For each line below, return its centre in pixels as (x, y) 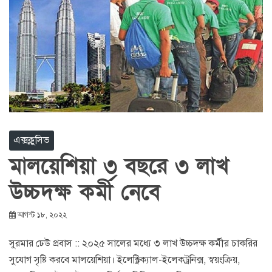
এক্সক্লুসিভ (32, 140)
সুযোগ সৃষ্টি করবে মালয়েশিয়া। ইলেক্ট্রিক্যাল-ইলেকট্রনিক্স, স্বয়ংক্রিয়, (124, 260)
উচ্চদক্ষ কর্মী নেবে (85, 192)
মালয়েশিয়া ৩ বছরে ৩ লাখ (119, 166)
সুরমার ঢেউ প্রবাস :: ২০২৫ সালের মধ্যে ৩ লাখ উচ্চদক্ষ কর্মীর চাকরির (133, 243)
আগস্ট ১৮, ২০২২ (42, 215)
